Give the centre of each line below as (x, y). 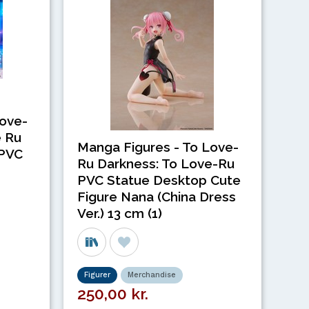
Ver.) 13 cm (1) (120, 213)
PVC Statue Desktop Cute (159, 180)
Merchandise (152, 275)
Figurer (98, 275)
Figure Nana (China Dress (157, 196)
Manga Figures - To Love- (158, 147)
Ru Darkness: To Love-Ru (156, 163)
